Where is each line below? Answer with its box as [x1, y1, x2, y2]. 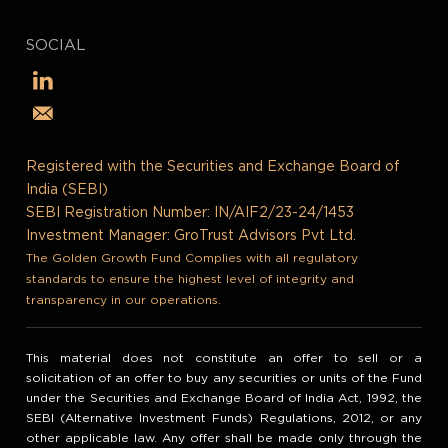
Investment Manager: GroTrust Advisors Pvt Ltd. [26, 229, 357, 243]
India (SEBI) [26, 183, 109, 197]
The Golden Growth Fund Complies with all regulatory [26, 252, 359, 264]
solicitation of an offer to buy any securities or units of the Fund [26, 372, 422, 384]
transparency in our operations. [26, 294, 222, 306]
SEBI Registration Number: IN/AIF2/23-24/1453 [26, 206, 355, 220]
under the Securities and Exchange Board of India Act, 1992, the [26, 392, 422, 404]
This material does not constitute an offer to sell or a [26, 352, 422, 364]
